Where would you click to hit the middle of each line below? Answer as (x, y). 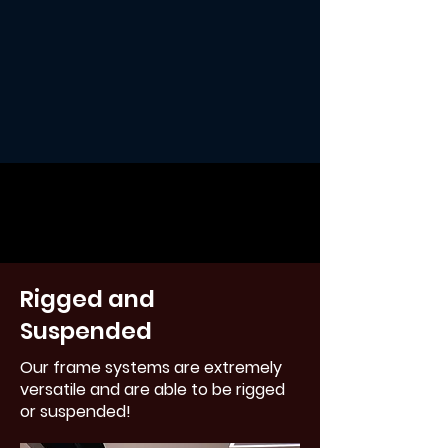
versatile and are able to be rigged (152, 389)
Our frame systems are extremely (151, 367)
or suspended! (77, 411)
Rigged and (87, 299)
